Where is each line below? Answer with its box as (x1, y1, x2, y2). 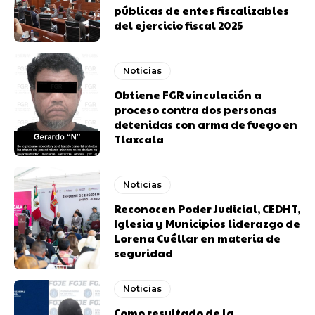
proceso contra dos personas (114, 102, 278, 117)
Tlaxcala (114, 131, 165, 147)
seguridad (114, 245, 174, 260)
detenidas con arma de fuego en (114, 117, 298, 132)
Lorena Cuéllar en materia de (114, 230, 281, 245)
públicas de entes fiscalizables (114, 3, 290, 18)
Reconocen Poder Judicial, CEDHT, (114, 200, 301, 216)
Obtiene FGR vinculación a (114, 87, 262, 103)
